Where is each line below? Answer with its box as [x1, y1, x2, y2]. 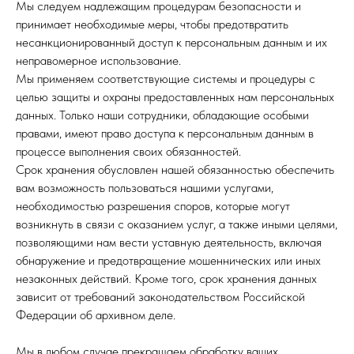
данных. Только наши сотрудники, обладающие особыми [16, 107, 309, 122]
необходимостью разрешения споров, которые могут [16, 198, 290, 213]
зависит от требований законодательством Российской [16, 289, 305, 304]
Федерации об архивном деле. [16, 307, 175, 322]
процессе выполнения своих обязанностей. [16, 144, 241, 159]
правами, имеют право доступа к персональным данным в [16, 126, 314, 141]
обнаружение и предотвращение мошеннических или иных [16, 253, 321, 268]
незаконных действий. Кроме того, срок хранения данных [16, 271, 317, 286]
